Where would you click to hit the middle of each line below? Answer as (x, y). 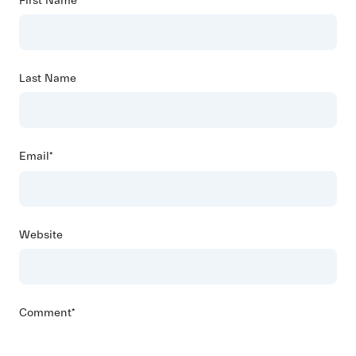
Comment (45, 313)
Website (41, 234)
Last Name (48, 78)
